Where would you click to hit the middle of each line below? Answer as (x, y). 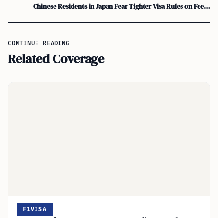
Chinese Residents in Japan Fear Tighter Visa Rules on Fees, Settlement (207, 6)
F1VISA (35, 209)
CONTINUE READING (39, 44)
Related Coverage (56, 59)
